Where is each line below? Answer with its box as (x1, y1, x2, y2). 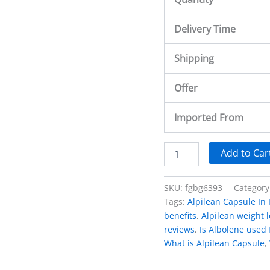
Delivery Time (174, 22, 236, 36)
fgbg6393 (185, 181, 222, 193)
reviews (164, 223, 195, 235)
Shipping (174, 51, 214, 65)
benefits (164, 209, 196, 221)
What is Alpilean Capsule (164, 237, 265, 249)
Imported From (174, 110, 243, 124)
